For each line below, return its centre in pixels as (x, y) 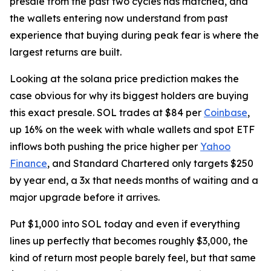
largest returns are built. (66, 52)
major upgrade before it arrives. (85, 198)
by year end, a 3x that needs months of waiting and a (134, 181)
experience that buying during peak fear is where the (134, 35)
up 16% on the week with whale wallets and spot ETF (132, 130)
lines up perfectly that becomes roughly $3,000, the (129, 241)
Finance (28, 164)
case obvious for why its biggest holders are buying (129, 96)
